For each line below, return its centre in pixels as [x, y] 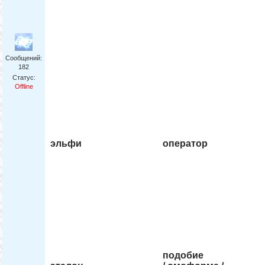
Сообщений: [24, 58]
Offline [24, 87]
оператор [185, 144]
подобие [183, 256]
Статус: [24, 78]
